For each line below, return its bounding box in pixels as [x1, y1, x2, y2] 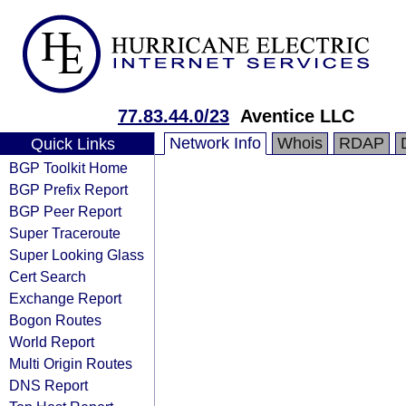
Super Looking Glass [9, 246, 144, 263]
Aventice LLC [240, 106, 354, 126]
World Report [9, 333, 94, 350]
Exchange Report [9, 290, 121, 306]
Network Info [169, 134, 261, 152]
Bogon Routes [9, 312, 101, 328]
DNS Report [9, 377, 88, 393]
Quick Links [30, 135, 115, 153]
